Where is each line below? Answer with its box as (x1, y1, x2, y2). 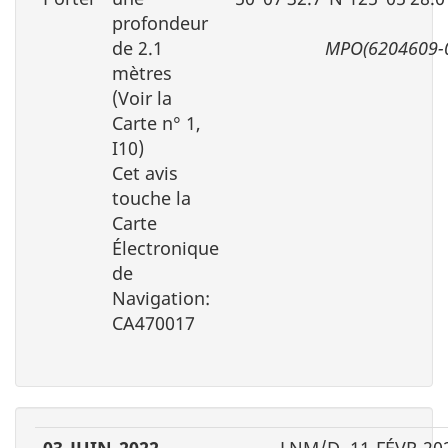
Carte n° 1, (112, 110, 201, 135)
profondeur (112, 10, 208, 35)
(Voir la (112, 85, 172, 110)
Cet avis (112, 160, 178, 185)
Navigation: (112, 285, 210, 310)
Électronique (112, 235, 219, 260)
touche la (112, 185, 191, 210)
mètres (112, 60, 172, 85)
